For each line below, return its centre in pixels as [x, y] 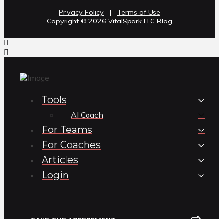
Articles [60, 160]
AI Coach [87, 115]
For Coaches [71, 145]
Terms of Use [139, 12]
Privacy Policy [81, 12]
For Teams [67, 130]
